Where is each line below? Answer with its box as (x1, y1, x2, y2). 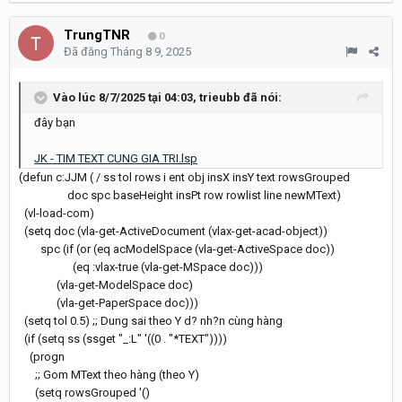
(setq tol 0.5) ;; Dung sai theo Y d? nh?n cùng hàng (19, 313, 283, 328)
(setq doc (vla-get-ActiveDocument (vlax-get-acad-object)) (19, 223, 328, 238)
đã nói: (240, 90, 282, 104)
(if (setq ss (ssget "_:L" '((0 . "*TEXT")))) (19, 331, 227, 345)
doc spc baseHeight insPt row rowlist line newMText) (19, 188, 341, 202)
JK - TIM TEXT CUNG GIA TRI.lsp (34, 151, 197, 165)
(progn (19, 349, 65, 363)
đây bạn (34, 115, 75, 129)
